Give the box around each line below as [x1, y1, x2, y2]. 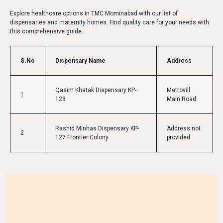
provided [167, 134, 190, 141]
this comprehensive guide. [10, 28, 83, 35]
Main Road [167, 96, 196, 103]
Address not [167, 125, 201, 132]
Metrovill [167, 87, 190, 94]
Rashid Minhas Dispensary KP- [55, 125, 139, 132]
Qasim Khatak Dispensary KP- [55, 87, 136, 94]
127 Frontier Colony [55, 134, 109, 141]
